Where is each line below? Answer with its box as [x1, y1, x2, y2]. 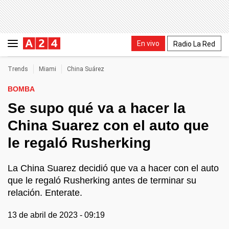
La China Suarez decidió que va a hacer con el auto [8, 163, 219, 173]
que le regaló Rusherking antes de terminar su [8, 175, 196, 186]
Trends [8, 65, 28, 73]
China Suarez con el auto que [8, 118, 209, 133]
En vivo [137, 39, 159, 48]
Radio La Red [173, 39, 215, 48]
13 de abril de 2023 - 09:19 [8, 211, 105, 219]
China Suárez [67, 65, 104, 73]
